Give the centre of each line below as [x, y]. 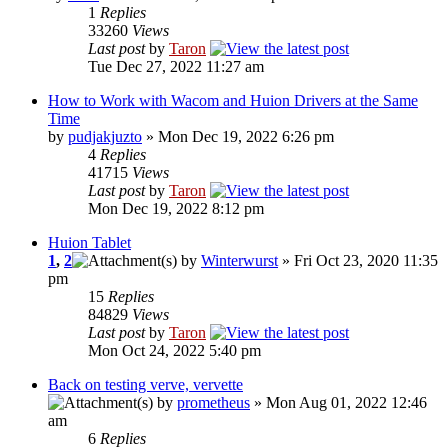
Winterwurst [239, 261]
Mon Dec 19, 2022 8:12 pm [176, 209]
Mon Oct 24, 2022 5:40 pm [174, 351]
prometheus [213, 403]
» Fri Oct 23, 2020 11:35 [358, 261]
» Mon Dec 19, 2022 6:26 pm [238, 137]
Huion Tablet [89, 243]
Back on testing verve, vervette [145, 385]
